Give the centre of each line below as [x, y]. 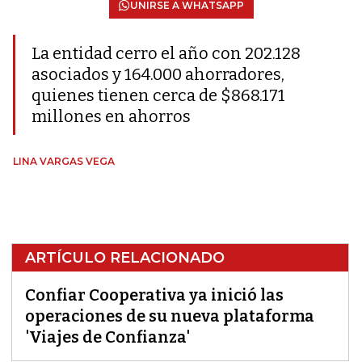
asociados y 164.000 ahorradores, [158, 74]
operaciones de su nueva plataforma [170, 316]
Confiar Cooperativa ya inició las [154, 295]
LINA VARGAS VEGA [64, 161]
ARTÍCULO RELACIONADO [125, 258]
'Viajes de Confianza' [107, 337]
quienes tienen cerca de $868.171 [158, 95]
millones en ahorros [111, 116]
